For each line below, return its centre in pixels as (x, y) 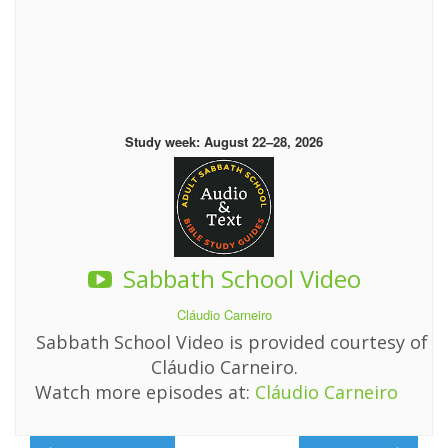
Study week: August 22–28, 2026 (224, 141)
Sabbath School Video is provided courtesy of (231, 341)
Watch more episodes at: (145, 391)
